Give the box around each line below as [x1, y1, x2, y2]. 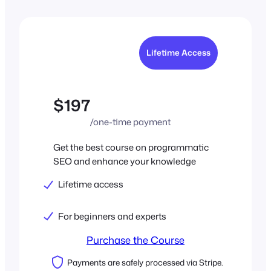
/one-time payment [90, 116, 171, 129]
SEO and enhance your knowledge [53, 155, 196, 168]
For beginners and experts [58, 209, 166, 223]
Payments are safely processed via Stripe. [67, 256, 223, 269]
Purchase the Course [87, 232, 184, 247]
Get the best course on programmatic [53, 141, 209, 154]
